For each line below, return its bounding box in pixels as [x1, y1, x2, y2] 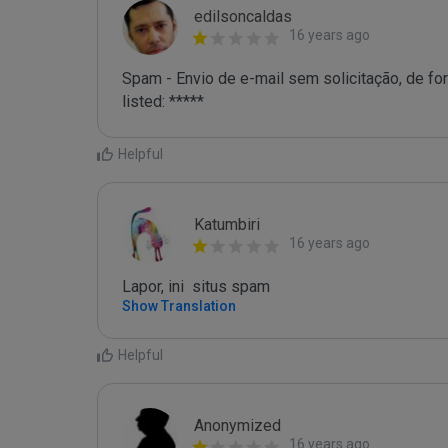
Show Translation [122, 298, 236, 314]
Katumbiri [194, 215, 260, 234]
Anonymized [194, 416, 281, 435]
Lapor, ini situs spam [122, 277, 270, 296]
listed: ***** [122, 92, 204, 111]
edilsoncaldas [194, 7, 292, 26]
